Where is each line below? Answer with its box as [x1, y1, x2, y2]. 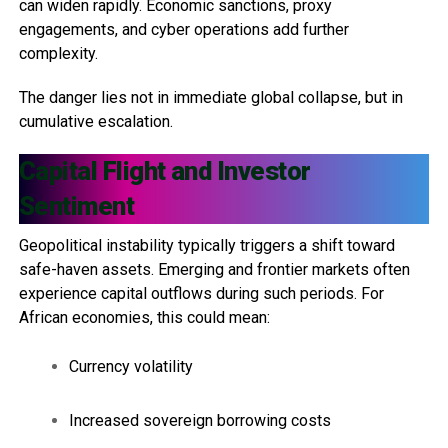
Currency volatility [68, 356, 193, 376]
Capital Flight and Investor [18, 155, 311, 186]
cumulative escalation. [18, 111, 173, 131]
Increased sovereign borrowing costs [68, 410, 331, 430]
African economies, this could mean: [18, 307, 270, 327]
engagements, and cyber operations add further [18, 19, 349, 39]
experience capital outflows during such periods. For [18, 283, 384, 303]
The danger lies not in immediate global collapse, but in [18, 87, 403, 107]
